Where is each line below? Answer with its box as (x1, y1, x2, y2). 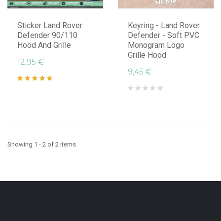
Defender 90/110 (17, 30, 77, 40)
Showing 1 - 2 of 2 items (7, 140, 76, 148)
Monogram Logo (128, 40, 184, 50)
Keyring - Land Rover (128, 20, 200, 30)
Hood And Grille (17, 40, 71, 50)
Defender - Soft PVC (128, 30, 199, 40)
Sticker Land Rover (17, 20, 82, 30)
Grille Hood (128, 50, 166, 60)
